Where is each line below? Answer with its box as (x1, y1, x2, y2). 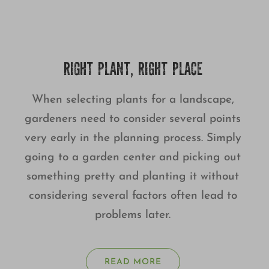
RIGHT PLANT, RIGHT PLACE (63, 62, 202, 80)
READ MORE (104, 258, 162, 267)
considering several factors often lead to (28, 190, 237, 202)
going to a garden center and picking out (25, 152, 241, 164)
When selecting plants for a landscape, (31, 94, 234, 106)
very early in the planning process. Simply (24, 133, 241, 145)
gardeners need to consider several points (25, 113, 241, 125)
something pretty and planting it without (26, 171, 240, 183)
